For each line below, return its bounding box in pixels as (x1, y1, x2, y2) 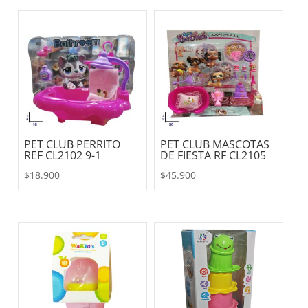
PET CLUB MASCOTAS (160, 137, 270, 153)
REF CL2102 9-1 (24, 148, 101, 164)
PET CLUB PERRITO (24, 137, 120, 153)
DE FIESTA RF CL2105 (160, 148, 267, 164)
